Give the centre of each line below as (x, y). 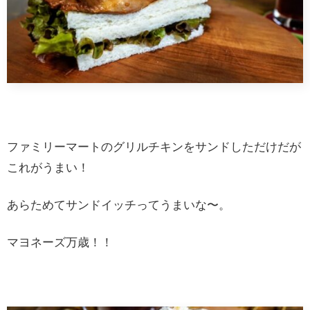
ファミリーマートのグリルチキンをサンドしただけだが (154, 147)
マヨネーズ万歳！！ (60, 242)
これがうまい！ (48, 167)
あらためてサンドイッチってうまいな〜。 (119, 205)
